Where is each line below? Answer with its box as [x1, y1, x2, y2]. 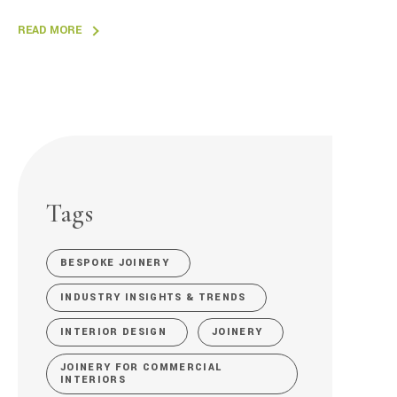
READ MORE [18, 22, 82, 39]
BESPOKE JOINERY [60, 256, 170, 270]
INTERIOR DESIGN [60, 325, 167, 339]
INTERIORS [60, 372, 127, 386]
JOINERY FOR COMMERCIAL [60, 360, 222, 374]
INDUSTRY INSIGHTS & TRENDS [60, 291, 246, 305]
